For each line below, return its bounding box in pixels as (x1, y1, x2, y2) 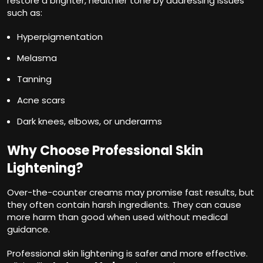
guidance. (7, 222, 50, 235)
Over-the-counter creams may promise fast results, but (7, 186, 254, 198)
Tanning (17, 72, 52, 85)
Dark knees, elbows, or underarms (17, 114, 162, 127)
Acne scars (17, 93, 65, 106)
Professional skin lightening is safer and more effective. (7, 247, 248, 259)
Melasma (17, 51, 57, 64)
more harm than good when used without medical (7, 210, 228, 223)
